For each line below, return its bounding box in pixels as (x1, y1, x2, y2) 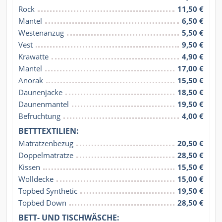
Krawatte (18, 52, 49, 62)
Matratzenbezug (18, 138, 73, 149)
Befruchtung (18, 111, 60, 121)
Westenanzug (18, 28, 64, 38)
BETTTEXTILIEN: (18, 125, 79, 137)
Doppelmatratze (18, 150, 73, 161)
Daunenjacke (18, 87, 62, 98)
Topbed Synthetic (18, 186, 77, 196)
